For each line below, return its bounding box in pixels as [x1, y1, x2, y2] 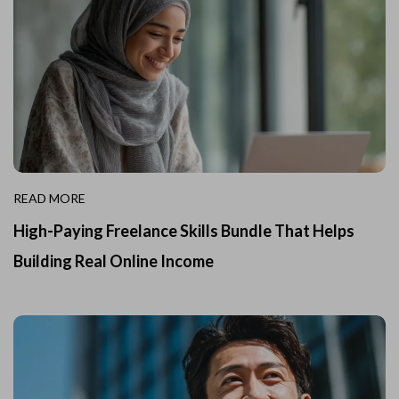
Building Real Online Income [13, 250, 214, 271]
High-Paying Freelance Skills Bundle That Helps [13, 220, 354, 240]
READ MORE [13, 190, 85, 206]
